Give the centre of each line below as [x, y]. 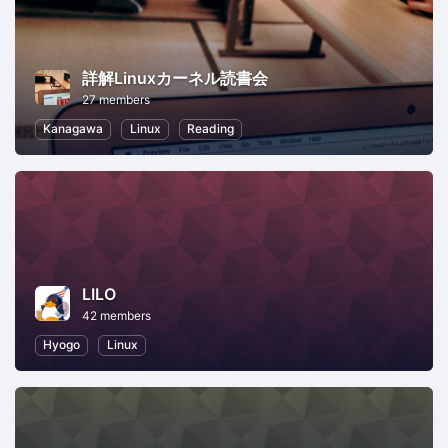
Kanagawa [73, 129]
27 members [116, 100]
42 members [116, 316]
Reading [210, 129]
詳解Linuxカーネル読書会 [175, 78]
